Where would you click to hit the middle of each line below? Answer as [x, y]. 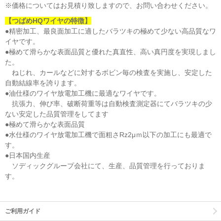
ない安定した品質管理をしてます [57, 114]
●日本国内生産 [28, 155]
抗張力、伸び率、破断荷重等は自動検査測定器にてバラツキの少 [109, 103]
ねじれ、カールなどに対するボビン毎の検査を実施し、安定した [109, 72]
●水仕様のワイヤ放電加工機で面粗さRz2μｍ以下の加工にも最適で [108, 134]
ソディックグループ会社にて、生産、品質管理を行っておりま [105, 166]
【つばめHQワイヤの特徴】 [48, 20]
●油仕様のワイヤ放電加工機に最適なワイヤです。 [83, 93]
